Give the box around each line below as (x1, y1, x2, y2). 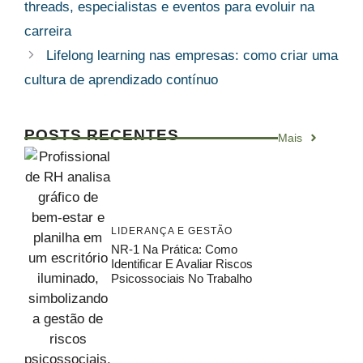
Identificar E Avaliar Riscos (111, 256, 253, 271)
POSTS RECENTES (24, 126, 179, 143)
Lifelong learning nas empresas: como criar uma (46, 47, 339, 63)
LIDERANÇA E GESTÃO (111, 224, 233, 237)
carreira (24, 23, 71, 39)
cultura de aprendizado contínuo (24, 71, 218, 88)
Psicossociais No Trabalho (111, 271, 252, 285)
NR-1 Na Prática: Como (111, 241, 237, 256)
